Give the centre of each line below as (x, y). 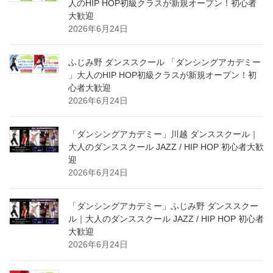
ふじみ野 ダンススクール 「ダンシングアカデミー (165, 62)
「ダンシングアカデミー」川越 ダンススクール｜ (163, 134)
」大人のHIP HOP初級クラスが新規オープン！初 (162, 75)
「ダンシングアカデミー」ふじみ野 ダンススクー (163, 206)
